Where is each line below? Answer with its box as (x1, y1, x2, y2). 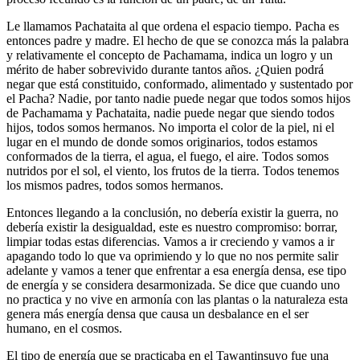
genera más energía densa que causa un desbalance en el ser (6, 307, 309, 321)
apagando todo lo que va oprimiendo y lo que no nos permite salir (6, 249, 338, 264)
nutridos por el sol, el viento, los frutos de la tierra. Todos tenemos (6, 164, 339, 178)
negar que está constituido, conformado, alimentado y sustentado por (6, 77, 353, 92)
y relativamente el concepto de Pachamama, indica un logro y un (6, 48, 333, 63)
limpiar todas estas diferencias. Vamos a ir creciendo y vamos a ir (6, 235, 334, 249)
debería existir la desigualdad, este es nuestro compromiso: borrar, (6, 220, 337, 235)
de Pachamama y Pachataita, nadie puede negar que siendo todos (6, 106, 334, 121)
